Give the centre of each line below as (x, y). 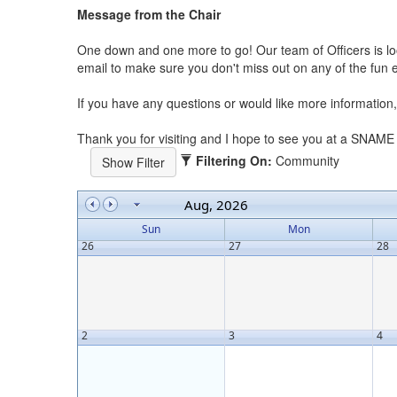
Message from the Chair (149, 14)
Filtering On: (234, 160)
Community (307, 160)
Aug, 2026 (216, 205)
